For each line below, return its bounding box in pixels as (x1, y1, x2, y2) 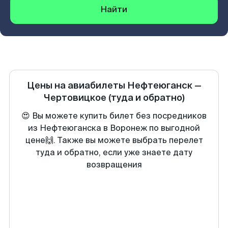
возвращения (86, 159, 142, 170)
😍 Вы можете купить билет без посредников (21, 110, 207, 121)
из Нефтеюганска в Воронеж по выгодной (28, 123, 200, 133)
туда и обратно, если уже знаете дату (36, 147, 192, 158)
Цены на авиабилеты (26, 79, 127, 92)
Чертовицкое (43, 92, 106, 104)
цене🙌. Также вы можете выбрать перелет (25, 135, 203, 146)
